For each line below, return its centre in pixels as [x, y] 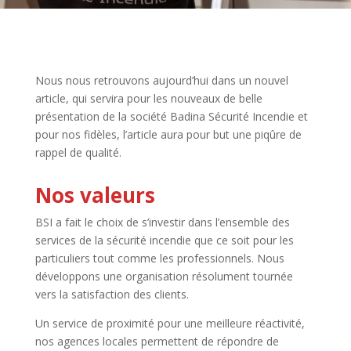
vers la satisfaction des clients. [113, 294]
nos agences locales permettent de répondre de [157, 341]
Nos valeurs [95, 195]
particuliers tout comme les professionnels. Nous [159, 258]
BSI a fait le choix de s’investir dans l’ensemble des [162, 222]
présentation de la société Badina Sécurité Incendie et [171, 116]
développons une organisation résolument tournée [164, 276]
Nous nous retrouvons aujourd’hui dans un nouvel [161, 80]
